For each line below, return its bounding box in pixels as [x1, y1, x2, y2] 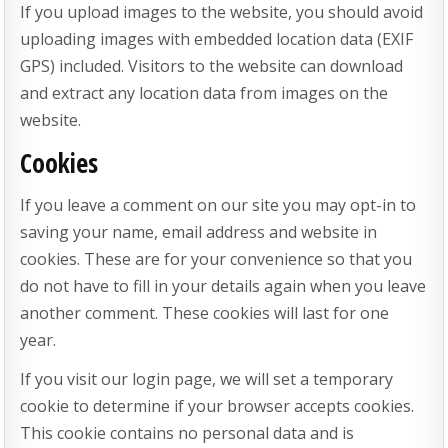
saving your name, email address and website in [20, 220, 378, 243]
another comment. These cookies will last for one [20, 301, 390, 324]
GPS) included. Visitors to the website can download [20, 55, 404, 78]
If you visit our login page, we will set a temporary [20, 367, 394, 390]
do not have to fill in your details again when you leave [20, 274, 427, 297]
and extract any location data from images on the [20, 82, 389, 105]
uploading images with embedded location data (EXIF [20, 28, 414, 51]
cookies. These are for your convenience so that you [20, 247, 413, 270]
